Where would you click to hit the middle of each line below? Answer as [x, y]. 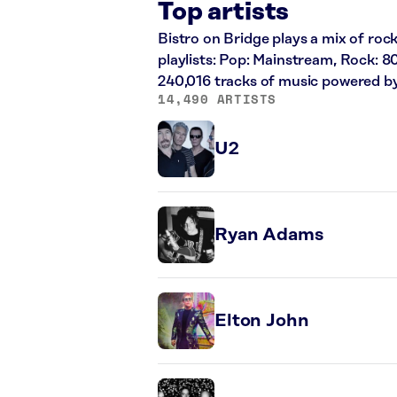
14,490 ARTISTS [217, 99]
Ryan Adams [269, 235]
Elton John [262, 321]
